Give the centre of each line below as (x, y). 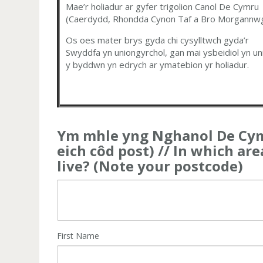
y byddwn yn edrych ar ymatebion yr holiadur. (158, 65)
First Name (78, 235)
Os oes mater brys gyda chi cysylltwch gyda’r (158, 40)
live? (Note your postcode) (150, 166)
